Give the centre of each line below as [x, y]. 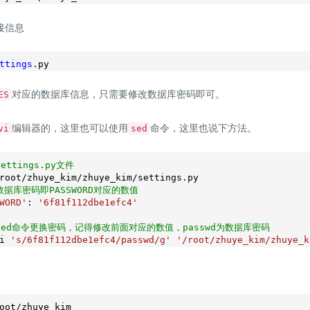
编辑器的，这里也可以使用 [70, 128]
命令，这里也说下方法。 [203, 128]
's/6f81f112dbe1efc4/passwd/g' [91, 240]
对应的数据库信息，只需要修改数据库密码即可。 [118, 94]
